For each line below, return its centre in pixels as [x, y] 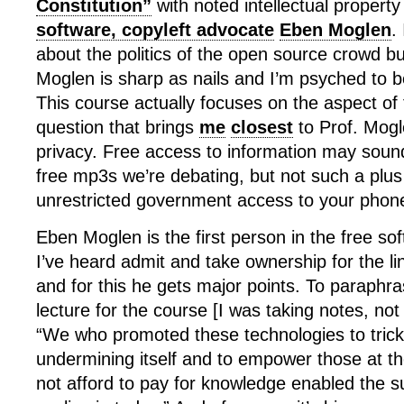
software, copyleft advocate [155, 30]
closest [262, 127]
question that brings [118, 127]
